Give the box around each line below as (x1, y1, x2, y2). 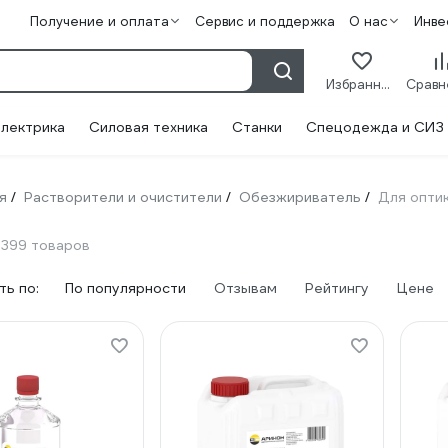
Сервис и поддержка (194, 13, 335, 30)
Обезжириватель (239, 188, 361, 206)
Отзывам (214, 279, 277, 297)
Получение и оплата (29, 13, 169, 30)
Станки (232, 118, 282, 136)
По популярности (65, 279, 186, 297)
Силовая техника (89, 118, 208, 136)
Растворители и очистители (24, 188, 222, 206)
